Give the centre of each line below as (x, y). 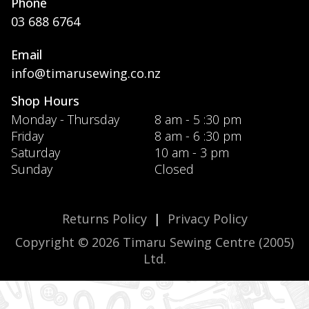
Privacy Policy (207, 218)
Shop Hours (45, 100)
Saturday (36, 152)
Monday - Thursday (65, 119)
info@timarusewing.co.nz (86, 73)
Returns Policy (104, 218)
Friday (27, 136)
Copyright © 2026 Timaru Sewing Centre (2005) (154, 242)
